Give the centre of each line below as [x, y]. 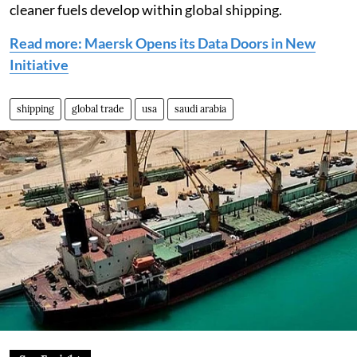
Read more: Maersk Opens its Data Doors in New [163, 43]
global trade [98, 109]
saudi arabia [200, 109]
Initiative [39, 65]
